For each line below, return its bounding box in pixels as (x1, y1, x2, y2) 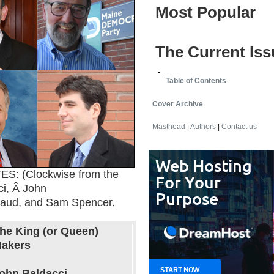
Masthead (152, 122, 185, 131)
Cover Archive (152, 99, 203, 108)
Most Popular (155, 3, 256, 21)
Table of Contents (166, 76, 226, 86)
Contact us (221, 122, 257, 131)
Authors (190, 122, 216, 131)
